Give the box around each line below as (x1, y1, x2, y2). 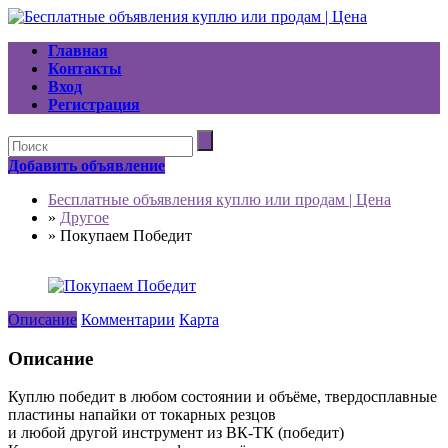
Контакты (48, 60, 122, 77)
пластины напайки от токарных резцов (8, 406, 276, 424)
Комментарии (81, 311, 175, 328)
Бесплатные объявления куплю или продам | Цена (48, 191, 391, 208)
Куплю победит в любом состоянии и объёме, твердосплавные (8, 388, 437, 406)
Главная (48, 42, 108, 59)
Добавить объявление (8, 157, 165, 174)
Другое (60, 209, 109, 226)
